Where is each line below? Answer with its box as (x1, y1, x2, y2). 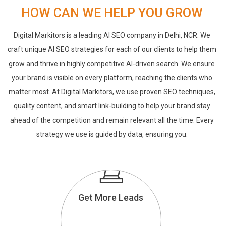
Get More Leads (78, 192, 144, 203)
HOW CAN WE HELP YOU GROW (21, 6, 203, 21)
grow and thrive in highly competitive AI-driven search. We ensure (9, 59, 215, 68)
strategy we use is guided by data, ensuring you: (36, 130, 188, 138)
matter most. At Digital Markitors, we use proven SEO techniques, (8, 87, 215, 96)
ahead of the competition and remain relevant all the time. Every (10, 116, 214, 124)
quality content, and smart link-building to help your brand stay (13, 101, 210, 110)
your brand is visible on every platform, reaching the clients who (11, 73, 212, 82)
